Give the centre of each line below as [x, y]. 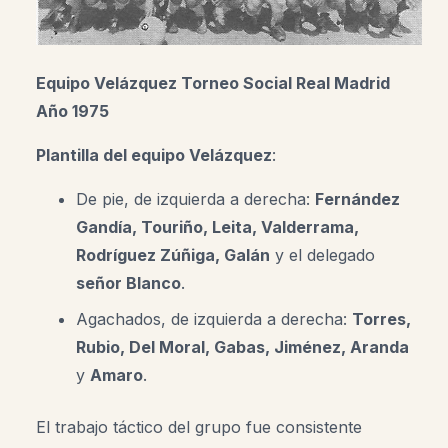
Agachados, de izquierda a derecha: [214, 318]
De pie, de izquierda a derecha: [195, 198]
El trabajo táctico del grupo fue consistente [199, 426]
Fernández [357, 198]
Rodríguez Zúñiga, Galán [173, 254]
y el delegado [322, 254]
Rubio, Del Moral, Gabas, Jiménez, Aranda [242, 346]
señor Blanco [128, 282]
